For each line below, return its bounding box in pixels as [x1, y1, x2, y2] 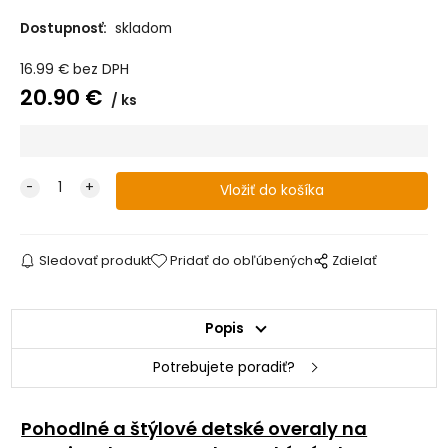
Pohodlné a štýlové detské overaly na [21, 415, 368, 441]
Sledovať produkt [38, 251, 151, 269]
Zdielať [332, 251, 378, 269]
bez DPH [72, 60, 129, 80]
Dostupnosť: [19, 18, 110, 38]
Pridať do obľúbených [170, 251, 314, 269]
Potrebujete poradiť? [153, 357, 295, 377]
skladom [114, 18, 172, 38]
